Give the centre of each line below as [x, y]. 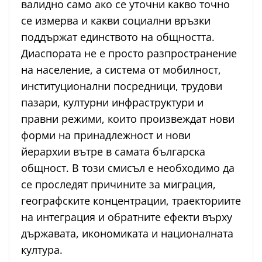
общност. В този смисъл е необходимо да [128, 168]
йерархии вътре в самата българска [113, 152]
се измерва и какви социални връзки [116, 21]
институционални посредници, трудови [122, 86]
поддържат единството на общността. [118, 37]
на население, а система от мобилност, [121, 70]
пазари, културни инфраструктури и [112, 103]
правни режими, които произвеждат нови [128, 119]
